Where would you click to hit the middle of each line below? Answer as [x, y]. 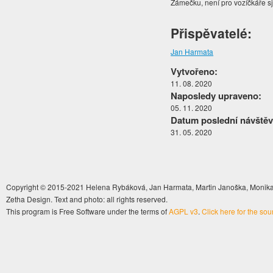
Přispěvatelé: [211, 33]
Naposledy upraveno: [216, 96]
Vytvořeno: [194, 72]
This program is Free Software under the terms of [87, 211]
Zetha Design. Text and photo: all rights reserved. [87, 199]
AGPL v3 [183, 211]
